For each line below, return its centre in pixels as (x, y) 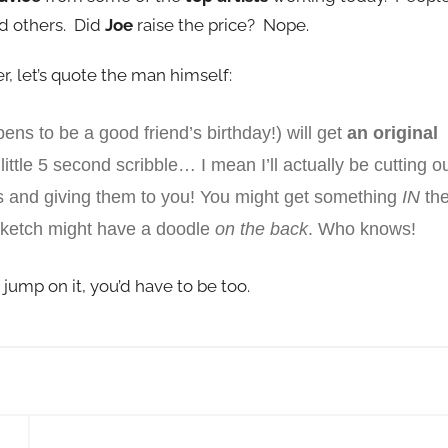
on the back (261, 229)
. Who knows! (361, 229)
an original (392, 133)
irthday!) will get (281, 133)
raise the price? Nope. (221, 24)
